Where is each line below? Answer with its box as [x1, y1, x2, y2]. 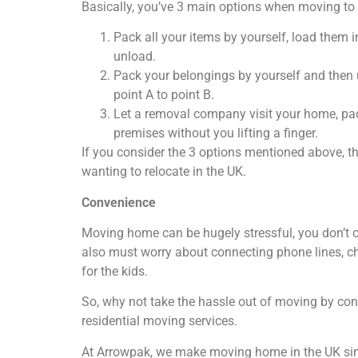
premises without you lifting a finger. [113, 125, 318, 141]
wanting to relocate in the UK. [82, 164, 246, 180]
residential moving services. [82, 313, 237, 329]
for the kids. [82, 263, 148, 279]
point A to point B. [113, 87, 214, 103]
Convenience [82, 194, 156, 210]
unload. [113, 49, 156, 65]
